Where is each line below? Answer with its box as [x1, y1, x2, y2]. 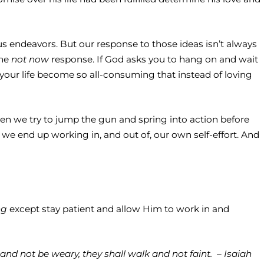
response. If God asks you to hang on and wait [49, 54, 258, 65]
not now [11, 54, 49, 65]
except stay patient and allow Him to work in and [7, 203, 229, 215]
